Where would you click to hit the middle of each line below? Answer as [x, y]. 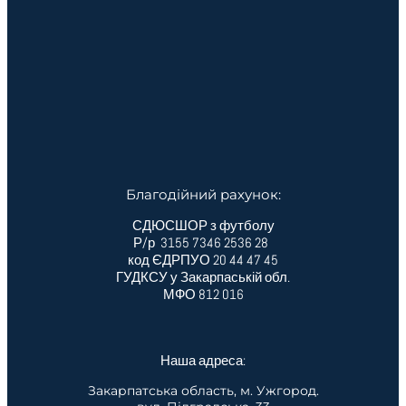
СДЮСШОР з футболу [203, 225]
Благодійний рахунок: [203, 194]
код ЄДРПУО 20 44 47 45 [203, 259]
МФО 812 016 [203, 294]
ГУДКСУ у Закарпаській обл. [203, 276]
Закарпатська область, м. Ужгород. [203, 390]
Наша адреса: [203, 360]
